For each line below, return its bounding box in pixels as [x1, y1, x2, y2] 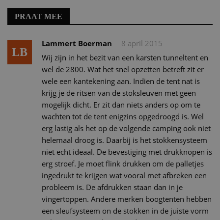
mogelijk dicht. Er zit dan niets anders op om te [42, 99, 200, 110]
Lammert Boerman [42, 38, 114, 48]
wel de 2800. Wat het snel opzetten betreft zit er [42, 64, 204, 74]
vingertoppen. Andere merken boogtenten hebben [42, 193, 212, 204]
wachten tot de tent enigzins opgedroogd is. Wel [42, 111, 204, 121]
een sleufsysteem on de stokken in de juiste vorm [42, 205, 209, 216]
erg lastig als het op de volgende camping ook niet [42, 123, 211, 133]
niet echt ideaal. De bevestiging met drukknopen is [42, 146, 212, 157]
